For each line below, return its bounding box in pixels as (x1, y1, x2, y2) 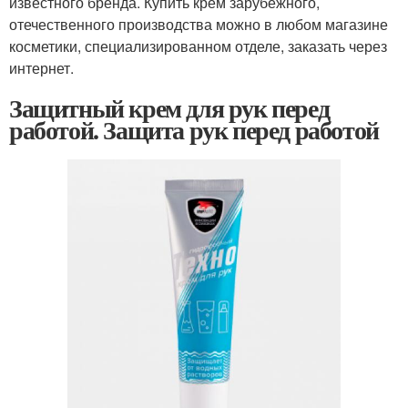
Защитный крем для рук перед (9, 88, 330, 127)
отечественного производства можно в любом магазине (9, 13, 388, 35)
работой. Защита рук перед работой (9, 110, 379, 148)
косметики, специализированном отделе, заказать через (9, 35, 387, 56)
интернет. (9, 56, 74, 78)
